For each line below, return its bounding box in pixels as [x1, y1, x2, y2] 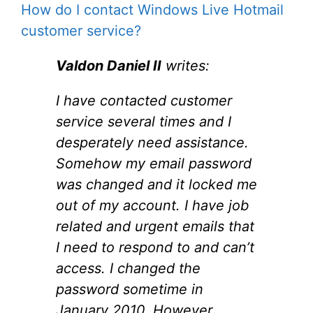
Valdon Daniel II [56, 57, 161, 74]
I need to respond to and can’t [56, 238, 254, 256]
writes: [161, 57, 210, 74]
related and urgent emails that [56, 217, 254, 235]
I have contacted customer [56, 92, 232, 109]
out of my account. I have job [56, 196, 249, 214]
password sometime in [56, 280, 203, 298]
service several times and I [56, 112, 231, 130]
